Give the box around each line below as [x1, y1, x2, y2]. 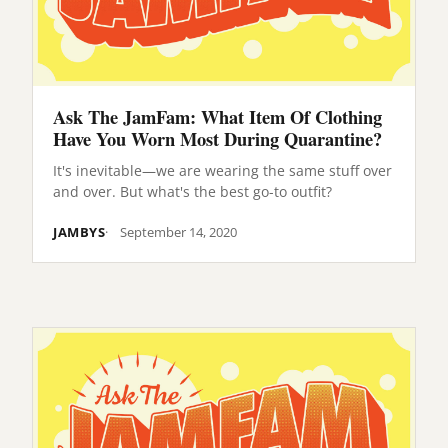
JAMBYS [53, 222, 106, 241]
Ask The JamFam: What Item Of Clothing [53, 102, 382, 130]
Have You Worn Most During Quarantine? [53, 124, 382, 152]
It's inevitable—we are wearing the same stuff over [53, 160, 392, 180]
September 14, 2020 [120, 222, 238, 241]
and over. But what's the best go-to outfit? [53, 181, 332, 201]
